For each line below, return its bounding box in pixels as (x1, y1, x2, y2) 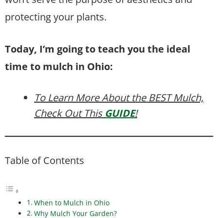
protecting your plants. (5, 10, 107, 23)
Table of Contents (5, 153, 84, 167)
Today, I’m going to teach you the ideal (5, 42, 190, 55)
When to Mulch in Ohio (34, 198, 109, 207)
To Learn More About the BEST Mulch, (34, 91, 203, 104)
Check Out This (34, 106, 105, 120)
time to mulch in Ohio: (5, 59, 113, 73)
